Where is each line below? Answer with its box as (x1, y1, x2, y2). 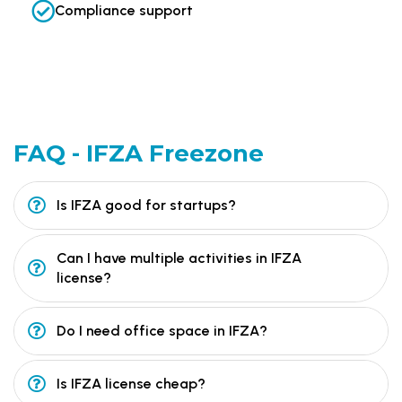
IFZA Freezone (86, 138, 264, 168)
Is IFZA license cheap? (57, 374, 205, 392)
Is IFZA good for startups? (57, 196, 236, 214)
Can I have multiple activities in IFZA (57, 249, 301, 267)
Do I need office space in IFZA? (57, 321, 267, 339)
